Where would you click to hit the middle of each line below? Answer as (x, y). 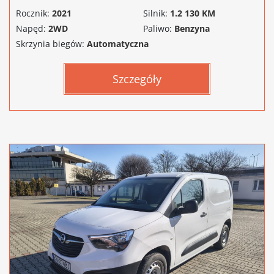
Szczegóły (137, 79)
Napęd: (31, 28)
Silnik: (155, 13)
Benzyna (192, 28)
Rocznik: (33, 13)
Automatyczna (118, 43)
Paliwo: (157, 28)
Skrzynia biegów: (50, 43)
